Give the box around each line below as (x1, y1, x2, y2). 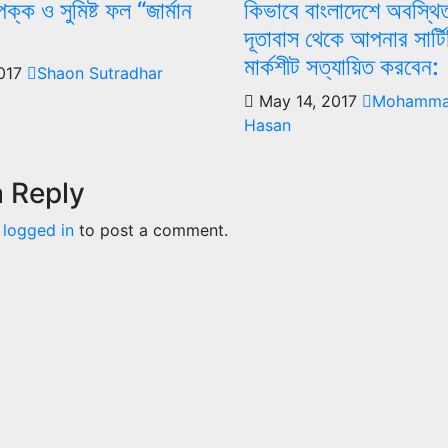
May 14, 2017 (254, 90, 363, 111)
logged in (3, 219, 74, 240)
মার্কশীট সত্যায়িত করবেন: (244, 51, 440, 81)
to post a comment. (74, 219, 228, 240)
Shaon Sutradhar (37, 62, 163, 83)
